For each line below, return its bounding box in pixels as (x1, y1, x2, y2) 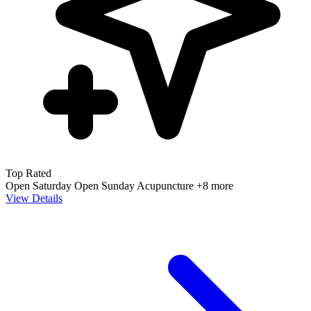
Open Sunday (74, 180, 137, 192)
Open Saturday (6, 180, 74, 192)
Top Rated (6, 167, 51, 180)
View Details (6, 192, 62, 205)
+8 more (196, 180, 233, 192)
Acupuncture (137, 180, 196, 192)
